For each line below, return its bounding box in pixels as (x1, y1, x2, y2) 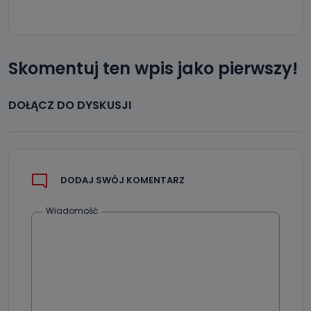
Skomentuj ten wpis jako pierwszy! (8, 56, 298, 80)
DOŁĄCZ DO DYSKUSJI (8, 96, 131, 113)
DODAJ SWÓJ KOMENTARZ (60, 174, 185, 187)
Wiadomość (46, 204, 98, 217)
